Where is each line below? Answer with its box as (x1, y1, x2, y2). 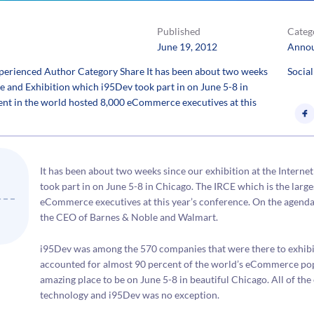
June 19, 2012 (157, 40, 217, 53)
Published (157, 25, 200, 37)
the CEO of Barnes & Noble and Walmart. (40, 211, 219, 224)
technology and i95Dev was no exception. (40, 288, 220, 301)
